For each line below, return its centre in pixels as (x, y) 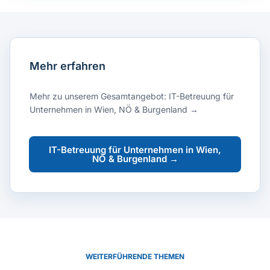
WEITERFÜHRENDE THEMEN (135, 256)
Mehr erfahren (67, 66)
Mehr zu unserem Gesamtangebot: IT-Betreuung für (132, 96)
